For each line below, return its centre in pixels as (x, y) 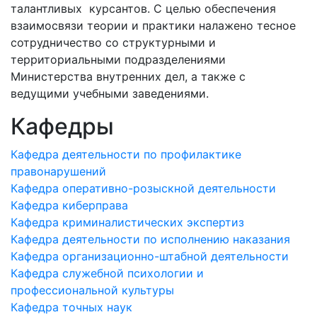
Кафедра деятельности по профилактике (126, 154)
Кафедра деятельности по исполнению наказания (150, 239)
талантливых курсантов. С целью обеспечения (143, 8)
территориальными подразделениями (118, 59)
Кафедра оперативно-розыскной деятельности (143, 188)
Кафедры (62, 126)
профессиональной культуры (92, 290)
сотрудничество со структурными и (113, 42)
